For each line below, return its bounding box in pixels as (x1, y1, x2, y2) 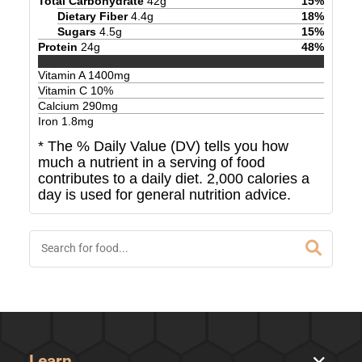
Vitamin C (37, 84, 90, 98)
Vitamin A (37, 69, 88, 82)
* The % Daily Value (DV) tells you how (37, 138, 288, 155)
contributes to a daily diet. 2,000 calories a (37, 170, 309, 187)
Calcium (37, 99, 82, 113)
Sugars (57, 24, 96, 38)
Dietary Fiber (57, 9, 128, 23)
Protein (37, 40, 78, 53)
